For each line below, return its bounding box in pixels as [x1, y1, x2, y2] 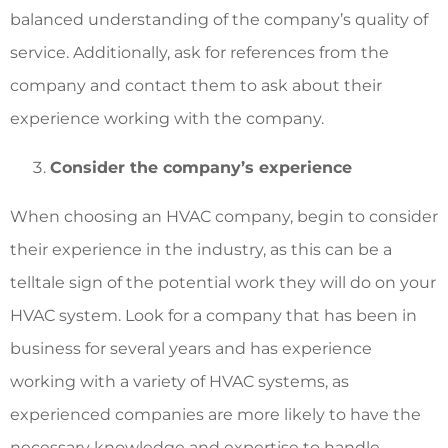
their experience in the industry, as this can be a [10, 239, 392, 259]
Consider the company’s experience [50, 157, 352, 177]
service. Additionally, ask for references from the [10, 42, 389, 62]
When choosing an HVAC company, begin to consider [10, 206, 438, 226]
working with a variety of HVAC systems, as [10, 371, 349, 391]
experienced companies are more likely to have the [10, 404, 421, 424]
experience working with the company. [10, 108, 324, 128]
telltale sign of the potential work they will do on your [10, 272, 436, 292]
